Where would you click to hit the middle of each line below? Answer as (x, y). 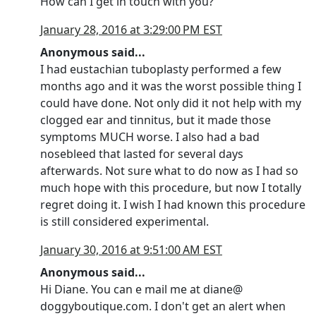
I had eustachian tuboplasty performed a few (161, 69)
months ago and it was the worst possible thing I (171, 86)
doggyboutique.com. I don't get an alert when (163, 306)
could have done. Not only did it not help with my (171, 103)
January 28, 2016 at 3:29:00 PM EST (131, 30)
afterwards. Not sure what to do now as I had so (169, 171)
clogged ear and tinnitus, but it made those (156, 120)
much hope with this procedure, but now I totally (171, 188)
